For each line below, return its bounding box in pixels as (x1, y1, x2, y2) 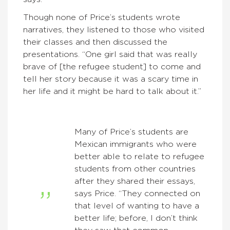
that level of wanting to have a (74, 202, 199, 210)
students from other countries (74, 165, 196, 173)
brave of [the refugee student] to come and (23, 63, 201, 71)
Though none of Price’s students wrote (23, 13, 180, 22)
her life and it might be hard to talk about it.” (23, 87, 201, 95)
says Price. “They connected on (74, 189, 200, 198)
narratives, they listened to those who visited (23, 26, 204, 34)
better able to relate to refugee (74, 152, 204, 161)
